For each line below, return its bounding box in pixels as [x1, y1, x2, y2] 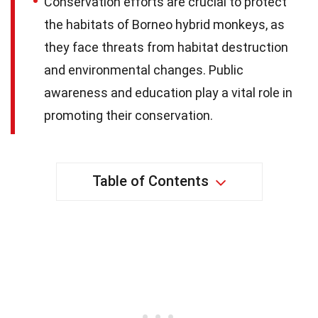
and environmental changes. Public [44, 62, 243, 78]
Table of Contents [92, 172, 209, 190]
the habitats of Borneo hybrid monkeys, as [44, 17, 285, 33]
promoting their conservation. [44, 108, 213, 124]
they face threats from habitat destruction [44, 40, 288, 55]
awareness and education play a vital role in [44, 85, 292, 101]
